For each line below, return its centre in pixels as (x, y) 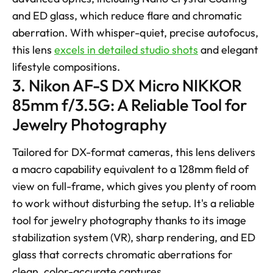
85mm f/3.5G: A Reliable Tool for (129, 105)
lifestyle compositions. (66, 66)
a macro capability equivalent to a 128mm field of (130, 169)
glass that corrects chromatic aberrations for (122, 254)
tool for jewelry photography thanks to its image (129, 220)
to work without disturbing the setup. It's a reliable (133, 203)
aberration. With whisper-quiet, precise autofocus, (135, 32)
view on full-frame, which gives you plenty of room (134, 186)
